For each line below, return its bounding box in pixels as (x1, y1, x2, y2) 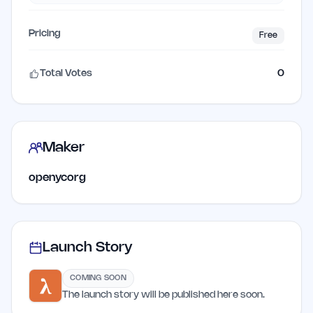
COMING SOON (70, 274, 127, 282)
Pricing (29, 29, 61, 38)
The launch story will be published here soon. (62, 290, 265, 300)
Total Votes (40, 68, 92, 78)
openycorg (29, 172, 86, 183)
